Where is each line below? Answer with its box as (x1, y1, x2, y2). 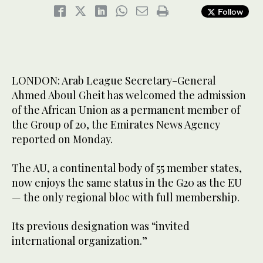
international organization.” (12, 234, 147, 248)
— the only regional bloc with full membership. (12, 190, 240, 205)
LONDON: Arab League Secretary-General (12, 73, 216, 88)
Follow (215, 6, 243, 17)
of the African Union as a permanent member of (12, 103, 240, 117)
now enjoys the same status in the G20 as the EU (12, 176, 242, 190)
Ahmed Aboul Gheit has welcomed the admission (12, 88, 246, 103)
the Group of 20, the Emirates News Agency (12, 117, 220, 132)
